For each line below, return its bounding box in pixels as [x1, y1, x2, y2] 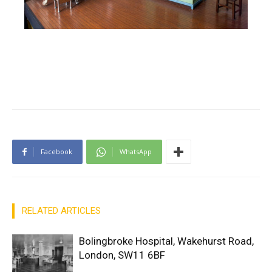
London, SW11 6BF [79, 248, 165, 261]
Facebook [41, 146, 72, 156]
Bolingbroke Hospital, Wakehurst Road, [79, 234, 254, 247]
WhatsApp [120, 146, 152, 156]
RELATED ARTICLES [22, 205, 101, 216]
